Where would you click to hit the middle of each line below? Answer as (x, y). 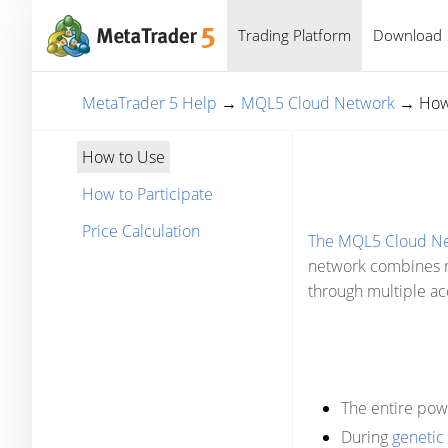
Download (407, 35)
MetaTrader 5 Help (149, 103)
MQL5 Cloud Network (318, 103)
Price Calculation (141, 231)
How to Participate (147, 194)
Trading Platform (294, 35)
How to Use (123, 157)
